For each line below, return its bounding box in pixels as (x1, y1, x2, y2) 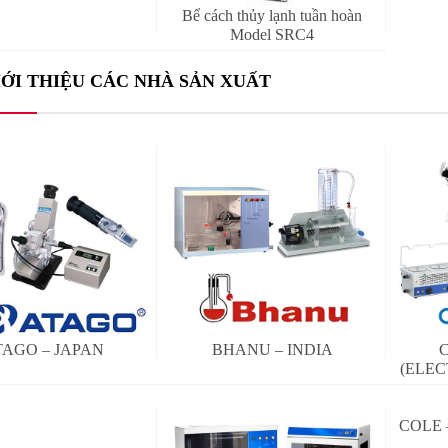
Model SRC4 (230, 26, 315, 44)
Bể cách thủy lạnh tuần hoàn (182, 7, 363, 25)
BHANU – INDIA (211, 341, 333, 359)
